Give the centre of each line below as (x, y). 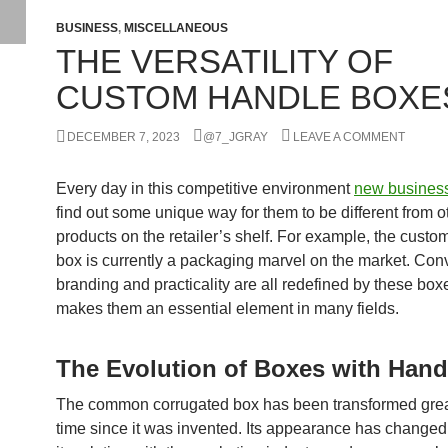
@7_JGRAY (235, 137)
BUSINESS (87, 28)
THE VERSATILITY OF (224, 61)
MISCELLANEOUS (176, 28)
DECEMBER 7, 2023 (123, 137)
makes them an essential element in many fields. (227, 308)
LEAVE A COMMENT (349, 137)
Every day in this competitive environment (205, 188)
